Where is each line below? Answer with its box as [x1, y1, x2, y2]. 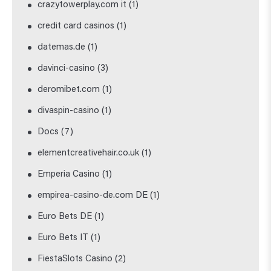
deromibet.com [38, 85, 100, 94]
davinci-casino [38, 64, 96, 73]
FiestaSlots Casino [38, 254, 113, 264]
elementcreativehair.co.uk [38, 148, 140, 158]
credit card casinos [38, 21, 115, 31]
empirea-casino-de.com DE [38, 191, 148, 200]
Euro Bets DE [38, 212, 93, 221]
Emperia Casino [38, 169, 100, 179]
